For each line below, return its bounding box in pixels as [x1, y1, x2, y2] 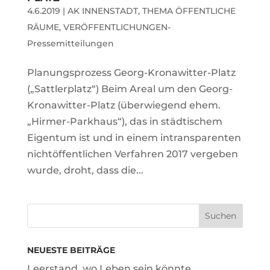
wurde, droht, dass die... [27, 164, 143, 176]
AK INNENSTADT [67, 5, 138, 16]
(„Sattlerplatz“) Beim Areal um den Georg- [27, 83, 233, 95]
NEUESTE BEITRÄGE [27, 244, 115, 256]
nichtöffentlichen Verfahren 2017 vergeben [27, 148, 238, 160]
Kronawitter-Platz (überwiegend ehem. [27, 99, 221, 111]
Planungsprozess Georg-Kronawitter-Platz [27, 66, 236, 78]
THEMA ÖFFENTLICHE [142, 5, 236, 16]
